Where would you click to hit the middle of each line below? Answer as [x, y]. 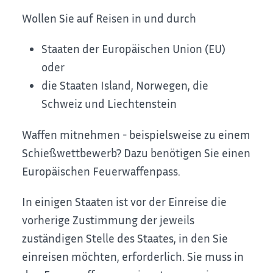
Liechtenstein [142, 104]
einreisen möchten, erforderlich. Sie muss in [133, 257]
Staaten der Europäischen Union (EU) [134, 49]
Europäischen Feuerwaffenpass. [101, 171]
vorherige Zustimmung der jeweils [108, 220]
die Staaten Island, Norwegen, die [125, 85]
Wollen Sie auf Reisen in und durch [109, 18]
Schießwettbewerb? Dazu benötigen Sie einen [136, 152]
